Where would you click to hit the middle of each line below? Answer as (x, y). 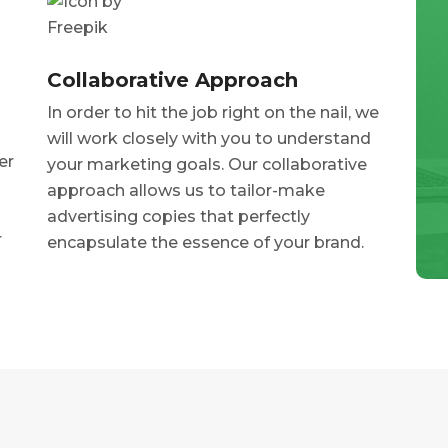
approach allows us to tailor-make (186, 191)
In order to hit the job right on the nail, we (213, 113)
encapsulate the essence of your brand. (206, 243)
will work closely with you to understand (209, 139)
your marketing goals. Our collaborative (207, 165)
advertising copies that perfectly (179, 217)
